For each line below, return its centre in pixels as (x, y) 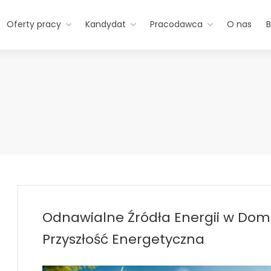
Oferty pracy (34, 24)
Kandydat (105, 24)
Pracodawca (176, 24)
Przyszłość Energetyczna (123, 239)
